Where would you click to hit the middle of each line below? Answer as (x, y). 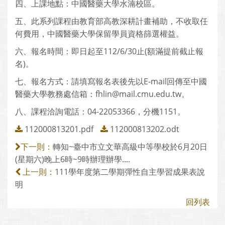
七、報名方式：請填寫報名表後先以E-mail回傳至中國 (111, 81)
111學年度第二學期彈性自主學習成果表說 (130, 172)
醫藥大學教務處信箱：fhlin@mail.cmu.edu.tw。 (102, 94)
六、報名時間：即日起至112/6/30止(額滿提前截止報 (109, 51)
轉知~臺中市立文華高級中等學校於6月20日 (130, 147)
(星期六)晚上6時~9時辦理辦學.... (73, 159)
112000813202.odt (145, 129)
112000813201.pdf (59, 129)
